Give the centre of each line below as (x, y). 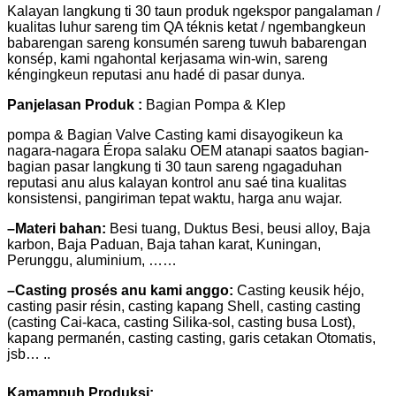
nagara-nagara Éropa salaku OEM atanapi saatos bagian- (188, 150)
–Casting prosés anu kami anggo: (120, 290)
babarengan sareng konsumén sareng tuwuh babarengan (187, 42)
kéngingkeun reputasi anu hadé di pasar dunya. (156, 74)
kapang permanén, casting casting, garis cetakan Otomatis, (191, 338)
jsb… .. (29, 354)
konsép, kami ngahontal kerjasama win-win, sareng (168, 58)
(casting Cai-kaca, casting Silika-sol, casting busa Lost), (181, 322)
